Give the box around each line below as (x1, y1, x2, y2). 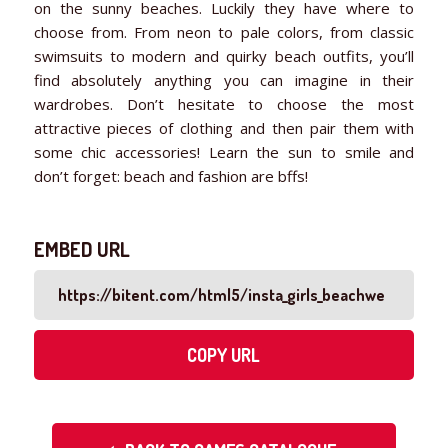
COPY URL (187, 343, 261, 366)
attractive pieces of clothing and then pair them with (33, 117, 415, 138)
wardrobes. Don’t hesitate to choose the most (33, 93, 415, 114)
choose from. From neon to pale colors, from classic (33, 21, 415, 42)
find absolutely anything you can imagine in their (33, 69, 415, 90)
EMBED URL (33, 235, 130, 262)
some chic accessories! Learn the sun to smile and (33, 141, 415, 162)
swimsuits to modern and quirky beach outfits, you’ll (33, 45, 415, 66)
